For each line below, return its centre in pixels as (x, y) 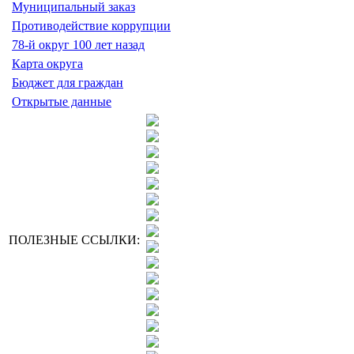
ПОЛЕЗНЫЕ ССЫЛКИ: (74, 239)
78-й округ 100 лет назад (78, 44)
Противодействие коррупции (91, 25)
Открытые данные (62, 101)
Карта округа (47, 63)
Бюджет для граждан (68, 82)
